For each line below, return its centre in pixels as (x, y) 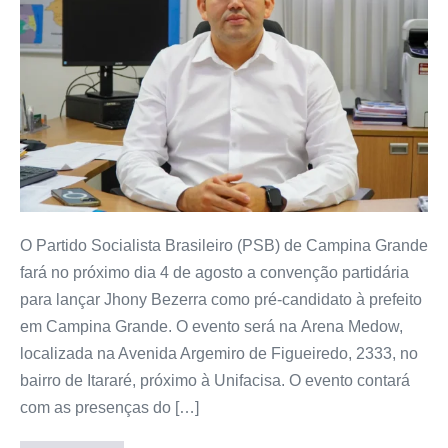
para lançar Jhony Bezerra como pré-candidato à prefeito (221, 299)
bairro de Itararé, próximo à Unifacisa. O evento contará (215, 380)
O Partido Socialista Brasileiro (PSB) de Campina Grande (224, 245)
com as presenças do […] (109, 407)
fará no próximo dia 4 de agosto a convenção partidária (214, 272)
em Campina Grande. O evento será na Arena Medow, (211, 326)
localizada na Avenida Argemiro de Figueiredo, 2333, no (219, 353)
